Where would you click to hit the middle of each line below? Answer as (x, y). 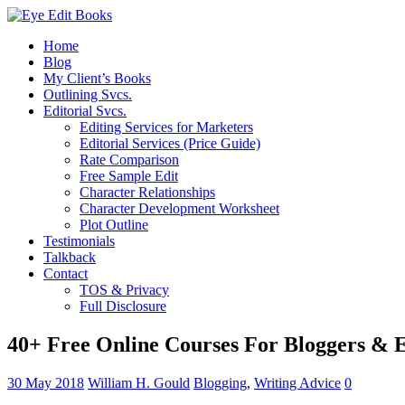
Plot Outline (114, 225)
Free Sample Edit (129, 176)
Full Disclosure (123, 306)
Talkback (70, 257)
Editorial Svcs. (85, 111)
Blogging (220, 382)
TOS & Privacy (124, 290)
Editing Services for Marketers (166, 127)
